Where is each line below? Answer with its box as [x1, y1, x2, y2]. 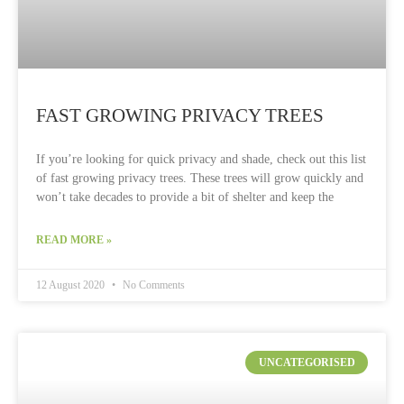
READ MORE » [36, 234, 112, 246]
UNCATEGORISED [258, 356, 355, 370]
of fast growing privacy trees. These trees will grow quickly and [36, 171, 363, 185]
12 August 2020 [36, 279, 107, 291]
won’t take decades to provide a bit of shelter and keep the [36, 190, 334, 204]
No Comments [120, 279, 185, 291]
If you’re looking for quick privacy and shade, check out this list [36, 152, 366, 166]
